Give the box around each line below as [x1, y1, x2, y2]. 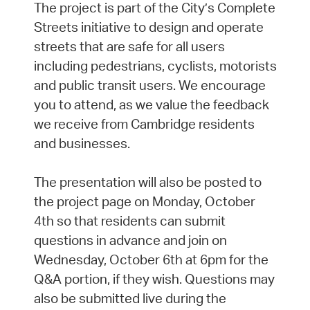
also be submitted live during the [33, 290, 226, 307]
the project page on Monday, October [33, 193, 255, 210]
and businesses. [33, 135, 130, 152]
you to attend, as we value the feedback [33, 96, 269, 113]
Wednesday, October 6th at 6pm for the [33, 251, 268, 268]
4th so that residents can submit [33, 212, 226, 230]
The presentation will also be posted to [33, 174, 262, 191]
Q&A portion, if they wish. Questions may [33, 271, 275, 288]
